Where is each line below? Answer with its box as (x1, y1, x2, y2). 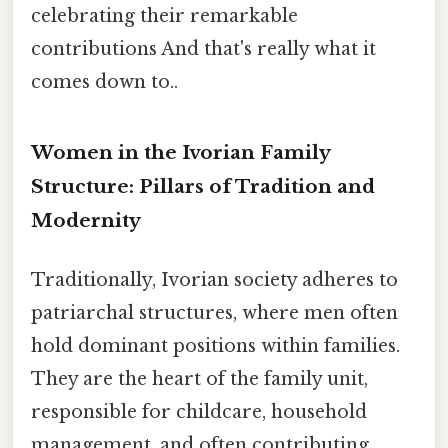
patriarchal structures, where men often (31, 301, 398, 324)
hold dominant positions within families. (31, 334, 400, 357)
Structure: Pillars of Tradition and (31, 174, 375, 198)
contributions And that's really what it (31, 37, 376, 60)
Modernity (31, 208, 141, 232)
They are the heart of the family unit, (31, 367, 368, 390)
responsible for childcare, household (31, 400, 367, 423)
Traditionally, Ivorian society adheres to (31, 268, 398, 291)
